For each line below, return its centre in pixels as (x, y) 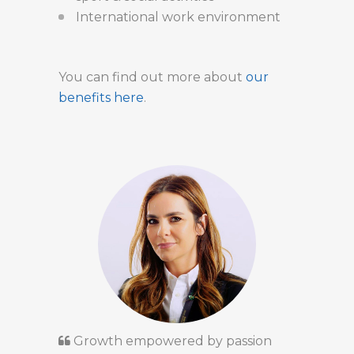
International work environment (178, 17)
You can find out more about (152, 77)
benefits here (101, 98)
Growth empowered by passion (171, 341)
